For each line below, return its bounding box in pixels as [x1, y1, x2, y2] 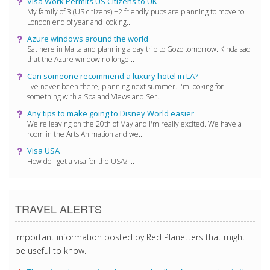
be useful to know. [15, 244, 86, 256]
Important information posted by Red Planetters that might [15, 231, 245, 243]
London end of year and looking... [27, 16, 132, 27]
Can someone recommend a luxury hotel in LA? [27, 70, 198, 81]
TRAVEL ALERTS [15, 200, 102, 216]
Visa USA [27, 145, 60, 156]
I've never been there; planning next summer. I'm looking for [27, 81, 224, 92]
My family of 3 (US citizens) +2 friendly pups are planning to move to [27, 6, 244, 17]
